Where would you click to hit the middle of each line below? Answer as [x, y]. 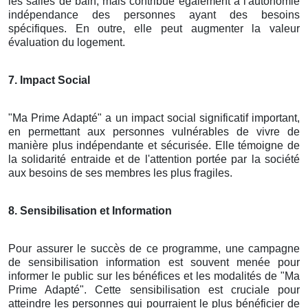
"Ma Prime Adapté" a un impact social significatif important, [154, 118]
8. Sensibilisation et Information [90, 210]
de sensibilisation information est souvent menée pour [154, 262]
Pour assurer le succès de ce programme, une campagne [154, 248]
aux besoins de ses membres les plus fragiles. [120, 173]
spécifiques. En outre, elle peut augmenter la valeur [154, 28]
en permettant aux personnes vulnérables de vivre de [154, 131]
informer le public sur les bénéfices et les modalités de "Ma [154, 276]
